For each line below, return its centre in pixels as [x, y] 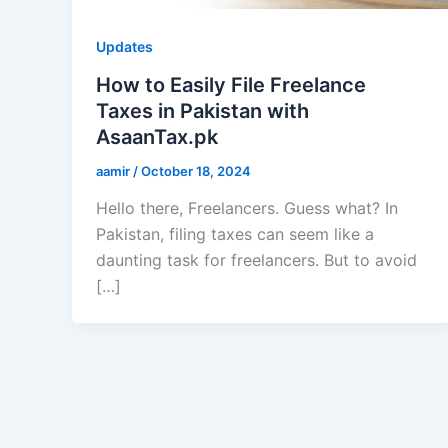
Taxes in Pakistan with [202, 110]
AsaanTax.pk [157, 136]
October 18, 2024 [196, 170]
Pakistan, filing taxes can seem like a [235, 234]
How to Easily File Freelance [231, 84]
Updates [124, 46]
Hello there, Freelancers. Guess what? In [247, 208]
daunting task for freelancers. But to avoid [256, 260]
